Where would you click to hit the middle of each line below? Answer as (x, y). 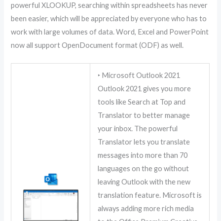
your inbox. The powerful (138, 128)
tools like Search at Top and (142, 102)
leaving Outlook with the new (144, 182)
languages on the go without (144, 168)
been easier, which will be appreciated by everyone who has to (109, 18)
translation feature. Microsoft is (150, 195)
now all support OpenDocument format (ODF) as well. (97, 45)
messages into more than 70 (143, 155)
